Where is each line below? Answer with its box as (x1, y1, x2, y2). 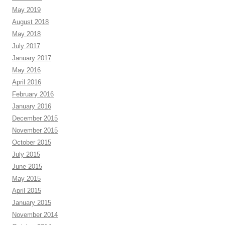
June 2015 (12, 163, 42, 170)
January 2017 (12, 54, 51, 62)
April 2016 (12, 78, 41, 86)
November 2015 (12, 127, 58, 134)
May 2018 (12, 30, 41, 38)
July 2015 (12, 151, 40, 158)
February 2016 (12, 90, 54, 98)
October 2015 (12, 139, 51, 146)
